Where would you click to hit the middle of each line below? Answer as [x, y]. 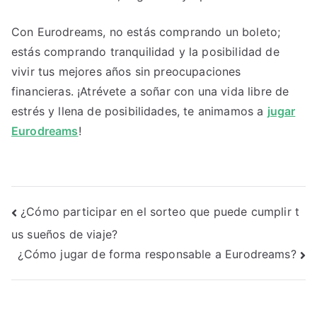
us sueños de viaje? [65, 234]
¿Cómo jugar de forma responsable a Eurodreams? [157, 254]
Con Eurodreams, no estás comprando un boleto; [146, 32]
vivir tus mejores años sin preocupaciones [126, 72]
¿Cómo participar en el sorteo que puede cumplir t [160, 212]
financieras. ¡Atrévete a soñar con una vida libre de [150, 92]
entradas [59, 273]
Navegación [75, 215]
